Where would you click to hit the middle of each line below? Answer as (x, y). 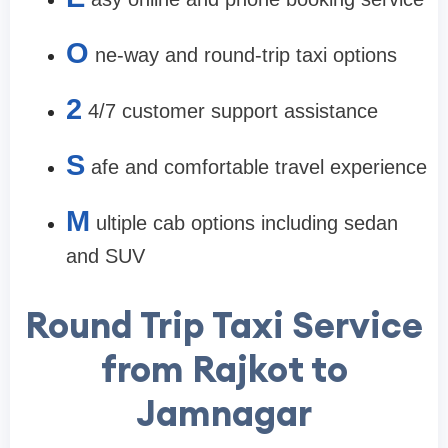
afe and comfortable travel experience (259, 167)
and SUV (105, 256)
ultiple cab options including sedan (247, 223)
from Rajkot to (224, 369)
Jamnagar (224, 413)
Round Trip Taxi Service (224, 325)
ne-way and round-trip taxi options (246, 55)
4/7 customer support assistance (233, 111)
